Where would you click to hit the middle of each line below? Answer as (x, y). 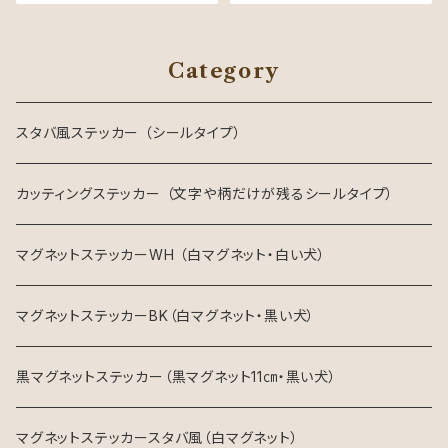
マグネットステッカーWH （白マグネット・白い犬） (171, 254)
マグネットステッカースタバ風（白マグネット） (157, 437)
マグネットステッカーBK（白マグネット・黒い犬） (166, 315)
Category (224, 71)
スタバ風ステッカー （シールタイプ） (129, 132)
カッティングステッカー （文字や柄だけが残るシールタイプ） (205, 193)
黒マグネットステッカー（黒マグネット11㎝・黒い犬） (176, 376)
